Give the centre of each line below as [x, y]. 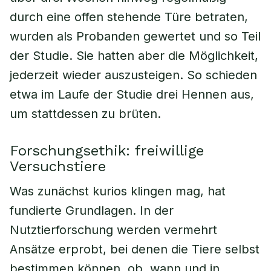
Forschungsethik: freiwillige [107, 151]
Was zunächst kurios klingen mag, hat [118, 191]
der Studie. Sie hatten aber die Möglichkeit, [134, 56]
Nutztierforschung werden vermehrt [113, 230]
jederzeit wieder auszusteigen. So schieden [133, 75]
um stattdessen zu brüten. [85, 114]
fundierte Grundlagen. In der [92, 211]
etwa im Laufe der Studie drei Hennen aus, [132, 94]
